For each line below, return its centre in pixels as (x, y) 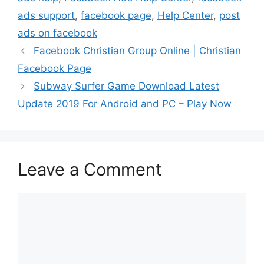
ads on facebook (57, 33)
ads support (46, 16)
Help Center (185, 16)
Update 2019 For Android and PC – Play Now (125, 104)
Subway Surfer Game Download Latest (127, 86)
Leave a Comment (90, 170)
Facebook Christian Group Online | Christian (138, 51)
